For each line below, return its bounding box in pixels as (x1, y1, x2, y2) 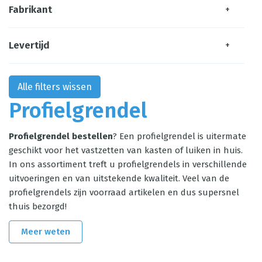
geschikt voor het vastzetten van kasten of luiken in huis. (9, 145, 243, 156)
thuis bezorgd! (9, 201, 67, 212)
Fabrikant (9, 4, 52, 16)
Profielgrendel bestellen (9, 131, 113, 142)
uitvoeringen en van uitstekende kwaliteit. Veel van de (9, 173, 229, 184)
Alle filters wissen (18, 81, 92, 92)
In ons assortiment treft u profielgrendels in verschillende (9, 159, 247, 170)
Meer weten (21, 226, 70, 237)
